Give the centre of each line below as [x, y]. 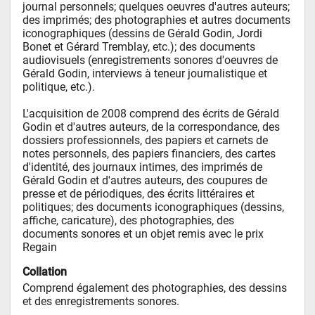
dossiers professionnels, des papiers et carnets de [146, 140]
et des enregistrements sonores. [101, 301]
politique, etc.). [60, 86]
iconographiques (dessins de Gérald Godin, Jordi [143, 33]
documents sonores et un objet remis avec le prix [143, 233]
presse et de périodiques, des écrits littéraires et [139, 193]
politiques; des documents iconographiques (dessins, [154, 207]
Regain [40, 247]
